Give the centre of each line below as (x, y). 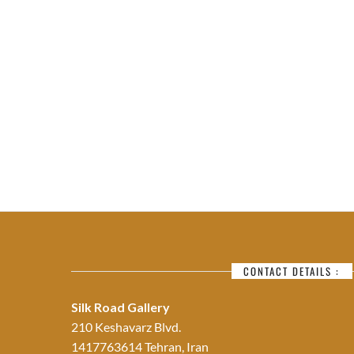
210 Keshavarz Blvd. (126, 327)
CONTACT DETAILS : (292, 271)
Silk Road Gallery (121, 307)
